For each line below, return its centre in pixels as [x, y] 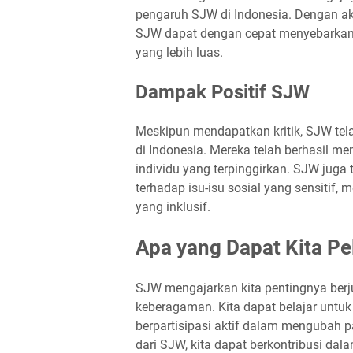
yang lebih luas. [179, 52]
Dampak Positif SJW [223, 92]
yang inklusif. [173, 206]
